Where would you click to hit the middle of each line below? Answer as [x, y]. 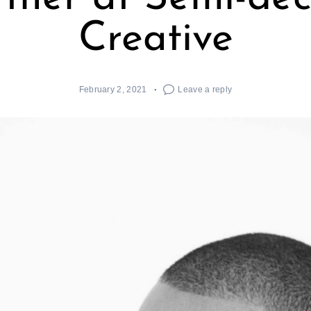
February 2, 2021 [113, 90]
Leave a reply [205, 90]
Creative [155, 40]
